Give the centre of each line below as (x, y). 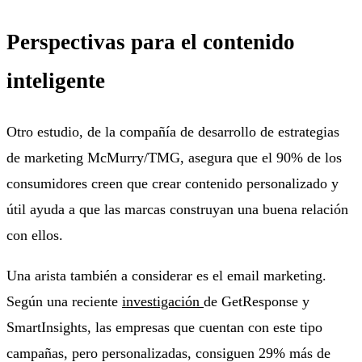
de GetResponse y (257, 301)
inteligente (56, 81)
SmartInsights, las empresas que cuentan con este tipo (164, 327)
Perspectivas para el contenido (151, 42)
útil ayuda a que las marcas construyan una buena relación (177, 209)
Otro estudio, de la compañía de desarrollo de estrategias (173, 131)
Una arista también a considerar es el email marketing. (166, 275)
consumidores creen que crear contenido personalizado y (173, 183)
